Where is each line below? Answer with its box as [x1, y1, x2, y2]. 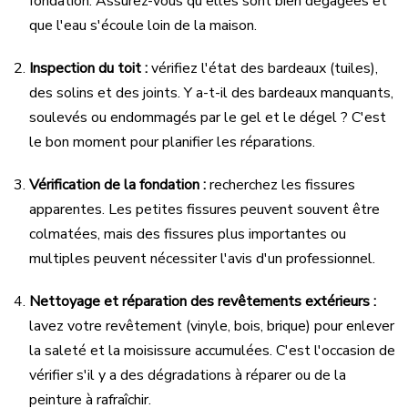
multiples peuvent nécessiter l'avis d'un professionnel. [29, 248, 375, 269]
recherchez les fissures [206, 174, 355, 195]
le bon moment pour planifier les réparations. [29, 131, 315, 152]
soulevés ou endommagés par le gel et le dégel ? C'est [29, 107, 386, 127]
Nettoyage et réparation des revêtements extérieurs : [29, 291, 376, 311]
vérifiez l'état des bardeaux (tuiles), [148, 57, 378, 78]
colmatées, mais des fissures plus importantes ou [29, 223, 346, 244]
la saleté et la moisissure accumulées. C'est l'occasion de [29, 340, 395, 361]
